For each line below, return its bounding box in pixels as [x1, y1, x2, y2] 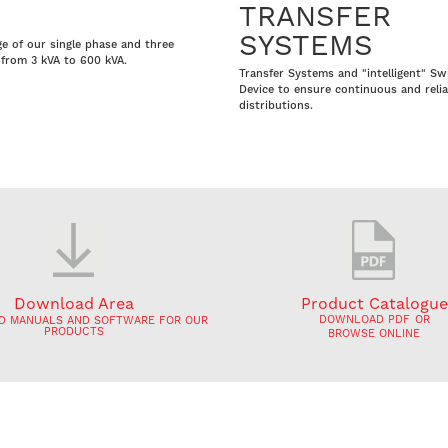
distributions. [239, 98, 313, 112]
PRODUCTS [44, 324, 104, 338]
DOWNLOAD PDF [318, 312, 410, 326]
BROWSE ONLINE [328, 326, 420, 340]
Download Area [14, 293, 134, 313]
